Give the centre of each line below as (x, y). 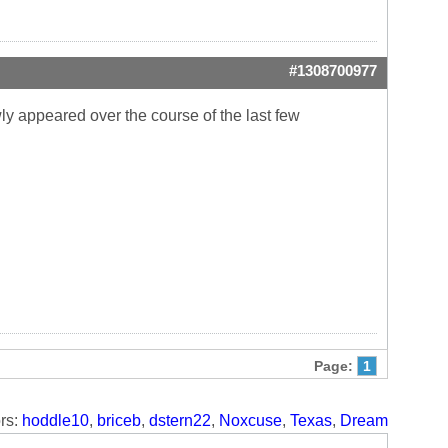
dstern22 (180, 420)
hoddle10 (55, 420)
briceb (119, 420)
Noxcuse (250, 420)
